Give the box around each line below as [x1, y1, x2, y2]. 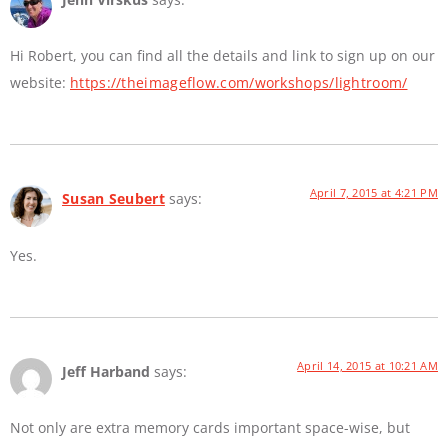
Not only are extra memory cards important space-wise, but [10, 418, 410, 438]
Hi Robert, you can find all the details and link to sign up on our [10, 46, 435, 66]
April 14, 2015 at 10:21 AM [297, 357, 438, 373]
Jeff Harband [62, 361, 150, 381]
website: [10, 73, 70, 93]
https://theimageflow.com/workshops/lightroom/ [70, 73, 408, 93]
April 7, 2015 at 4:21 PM [309, 185, 438, 201]
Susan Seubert [62, 189, 165, 209]
